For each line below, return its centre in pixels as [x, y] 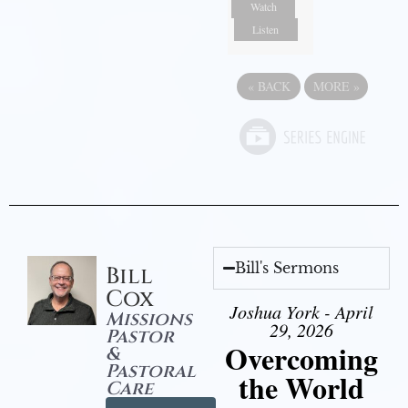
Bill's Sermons [287, 268]
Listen [266, 30]
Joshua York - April [301, 312]
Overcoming [301, 359]
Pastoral [150, 372]
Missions [148, 320]
